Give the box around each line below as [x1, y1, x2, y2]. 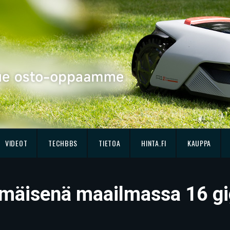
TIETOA [99, 138, 121, 148]
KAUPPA [187, 138, 212, 148]
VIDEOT [5, 138, 28, 148]
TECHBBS [48, 138, 78, 148]
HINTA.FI [141, 138, 166, 148]
